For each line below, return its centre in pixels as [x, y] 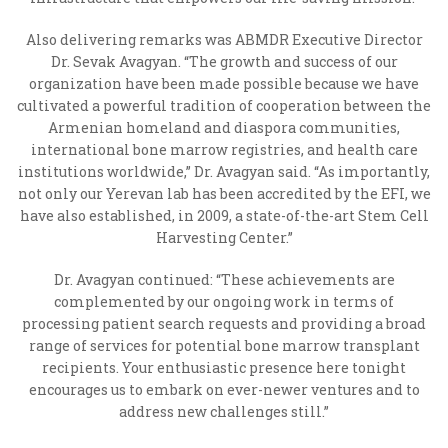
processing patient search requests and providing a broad [224, 323]
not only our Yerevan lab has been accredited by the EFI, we [224, 193]
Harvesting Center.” [224, 237]
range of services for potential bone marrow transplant [224, 345]
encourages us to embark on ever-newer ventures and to [224, 389]
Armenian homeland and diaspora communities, [224, 127]
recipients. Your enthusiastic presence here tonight [224, 367]
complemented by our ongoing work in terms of [224, 301]
